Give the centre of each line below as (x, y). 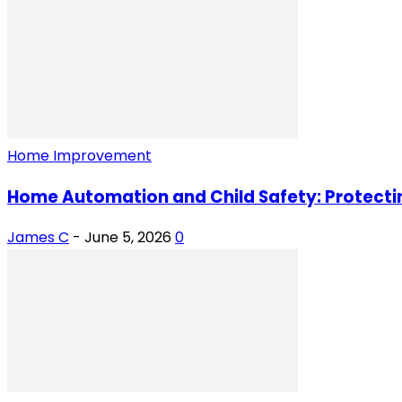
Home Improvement (79, 155)
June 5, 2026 (128, 238)
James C (38, 238)
